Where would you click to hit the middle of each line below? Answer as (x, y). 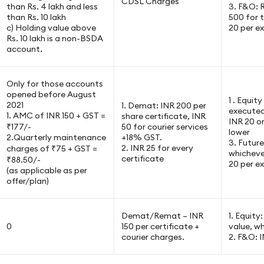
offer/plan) (27, 181)
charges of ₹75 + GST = (52, 148)
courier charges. (153, 237)
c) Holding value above (51, 28)
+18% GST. (141, 137)
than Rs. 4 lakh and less (52, 6)
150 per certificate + (160, 226)
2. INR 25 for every (157, 148)
